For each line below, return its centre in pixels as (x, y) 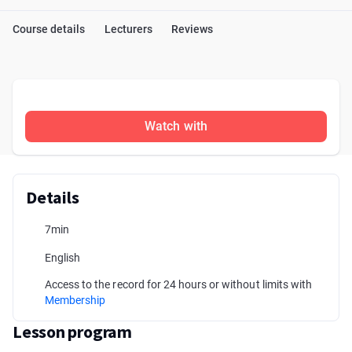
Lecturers (128, 29)
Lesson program (72, 332)
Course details (49, 29)
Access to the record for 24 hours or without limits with (178, 284)
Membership (75, 300)
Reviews (192, 29)
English (63, 258)
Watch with (176, 126)
